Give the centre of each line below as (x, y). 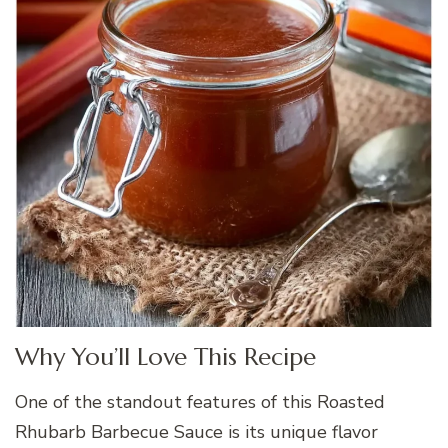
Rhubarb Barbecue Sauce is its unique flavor (196, 432)
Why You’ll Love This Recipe (165, 357)
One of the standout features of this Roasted (200, 402)
